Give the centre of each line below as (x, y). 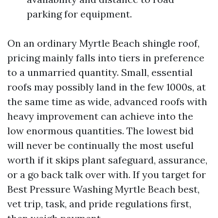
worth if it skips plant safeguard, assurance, (107, 160)
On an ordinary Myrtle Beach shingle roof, (103, 43)
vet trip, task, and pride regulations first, (99, 204)
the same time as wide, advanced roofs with (107, 101)
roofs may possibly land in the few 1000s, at (107, 87)
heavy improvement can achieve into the (100, 116)
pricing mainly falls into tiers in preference (106, 58)
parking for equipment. (79, 14)
